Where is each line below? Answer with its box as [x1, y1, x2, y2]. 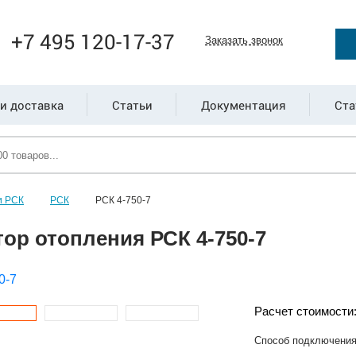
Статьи [111, 97, 153, 113]
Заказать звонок [205, 34, 284, 46]
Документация [200, 97, 286, 113]
